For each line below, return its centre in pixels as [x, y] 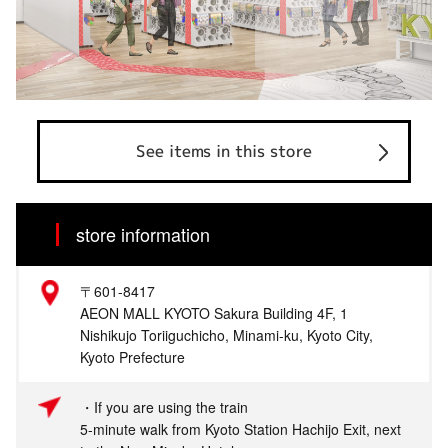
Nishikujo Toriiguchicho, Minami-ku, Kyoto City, [226, 334]
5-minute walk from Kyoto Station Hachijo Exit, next [240, 428]
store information [143, 233]
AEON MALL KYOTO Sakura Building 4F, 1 [214, 312]
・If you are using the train [164, 406]
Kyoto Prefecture [132, 356]
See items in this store [223, 150]
